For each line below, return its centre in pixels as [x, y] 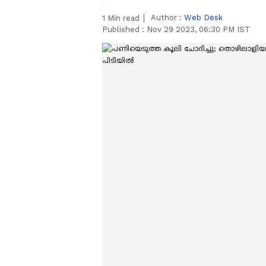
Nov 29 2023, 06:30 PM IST [198, 29]
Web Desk [203, 18]
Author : [167, 18]
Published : [124, 29]
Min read [122, 18]
